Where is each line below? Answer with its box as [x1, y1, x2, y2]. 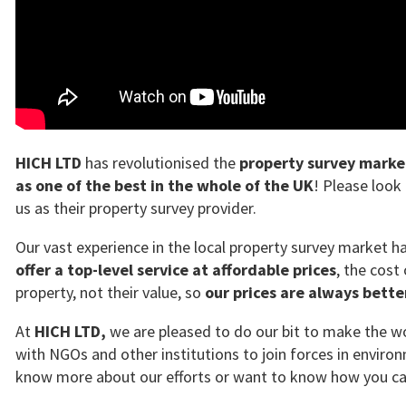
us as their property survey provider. [15, 198, 256, 218]
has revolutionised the [82, 152, 239, 173]
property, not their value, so [15, 282, 205, 303]
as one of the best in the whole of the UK [15, 175, 314, 196]
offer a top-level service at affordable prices [15, 259, 336, 280]
